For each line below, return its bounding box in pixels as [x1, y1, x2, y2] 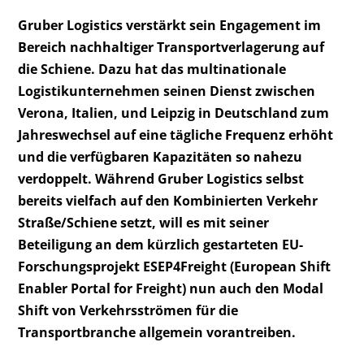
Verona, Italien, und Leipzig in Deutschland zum [18, 103, 330, 122]
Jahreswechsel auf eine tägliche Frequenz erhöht [18, 125, 334, 144]
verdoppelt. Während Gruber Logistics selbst [18, 169, 305, 188]
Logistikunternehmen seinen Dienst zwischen [18, 81, 316, 100]
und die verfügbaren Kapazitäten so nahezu [18, 147, 303, 166]
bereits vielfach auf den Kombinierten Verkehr [18, 191, 318, 210]
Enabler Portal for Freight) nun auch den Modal [18, 279, 324, 297]
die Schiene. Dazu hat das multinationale [18, 59, 287, 78]
